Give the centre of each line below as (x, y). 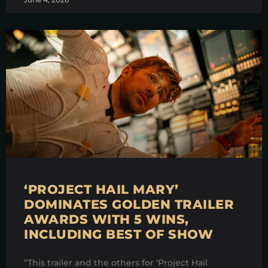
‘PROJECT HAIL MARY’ (101, 189)
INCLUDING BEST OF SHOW (118, 234)
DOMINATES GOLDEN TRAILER (129, 204)
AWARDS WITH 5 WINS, (106, 219)
